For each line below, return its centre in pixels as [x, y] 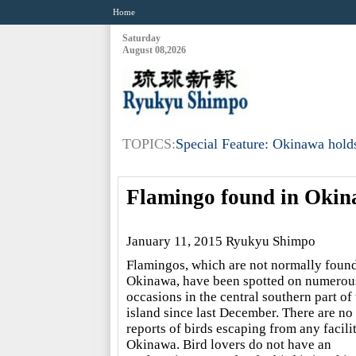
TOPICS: [149, 144]
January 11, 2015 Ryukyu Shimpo [221, 241]
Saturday [141, 38]
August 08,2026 [154, 50]
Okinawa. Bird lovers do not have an [228, 344]
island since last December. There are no [239, 313]
